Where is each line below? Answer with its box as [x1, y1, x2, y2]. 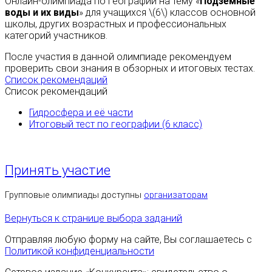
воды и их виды [5, 7, 79, 19]
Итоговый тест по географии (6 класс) [29, 118, 202, 131]
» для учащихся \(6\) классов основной [79, 7, 256, 19]
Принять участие [5, 162, 110, 178]
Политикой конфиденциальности [5, 245, 154, 257]
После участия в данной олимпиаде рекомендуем [5, 51, 231, 63]
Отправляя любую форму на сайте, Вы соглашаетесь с [5, 233, 252, 245]
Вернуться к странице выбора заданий [5, 212, 182, 224]
